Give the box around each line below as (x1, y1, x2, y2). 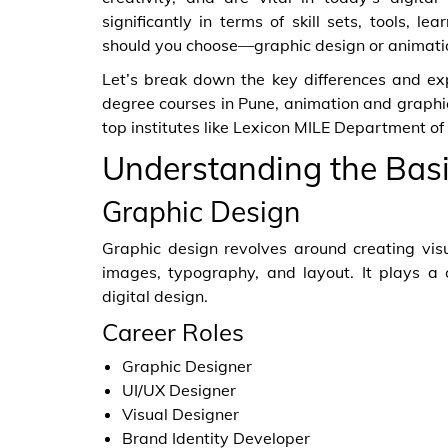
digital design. (102, 286, 208, 306)
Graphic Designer (122, 356, 252, 376)
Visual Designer (122, 404, 239, 424)
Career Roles (102, 317, 244, 347)
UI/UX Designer (122, 380, 236, 400)
